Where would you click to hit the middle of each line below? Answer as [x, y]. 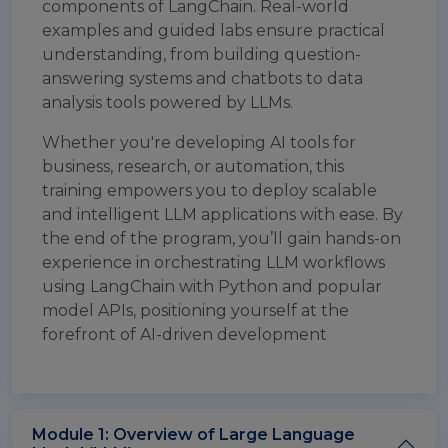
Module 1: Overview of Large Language [193, 434]
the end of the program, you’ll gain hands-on [221, 238]
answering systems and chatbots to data [202, 78]
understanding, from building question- [201, 54]
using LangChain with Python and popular [212, 286]
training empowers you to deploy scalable [209, 190]
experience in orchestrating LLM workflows [213, 262]
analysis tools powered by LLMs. [167, 102]
